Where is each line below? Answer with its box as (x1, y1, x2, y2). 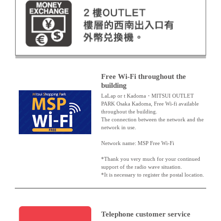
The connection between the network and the (101, 116, 204, 123)
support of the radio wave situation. (101, 164, 182, 170)
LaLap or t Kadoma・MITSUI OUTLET (101, 93, 194, 99)
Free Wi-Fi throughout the (101, 73, 186, 81)
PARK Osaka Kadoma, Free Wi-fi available (101, 101, 199, 107)
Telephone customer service (101, 210, 190, 219)
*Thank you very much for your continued (101, 156, 200, 162)
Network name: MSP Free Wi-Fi (101, 140, 174, 147)
